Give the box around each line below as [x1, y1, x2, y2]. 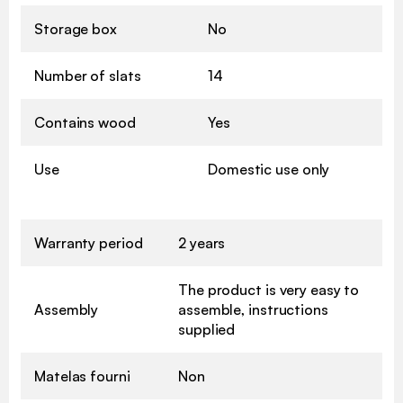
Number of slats [34, 67, 141, 85]
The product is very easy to [178, 281, 360, 300]
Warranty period [34, 234, 143, 253]
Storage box [34, 20, 117, 39]
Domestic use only [208, 160, 330, 179]
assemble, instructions [178, 300, 328, 319]
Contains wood [34, 113, 136, 132]
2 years [178, 234, 226, 253]
